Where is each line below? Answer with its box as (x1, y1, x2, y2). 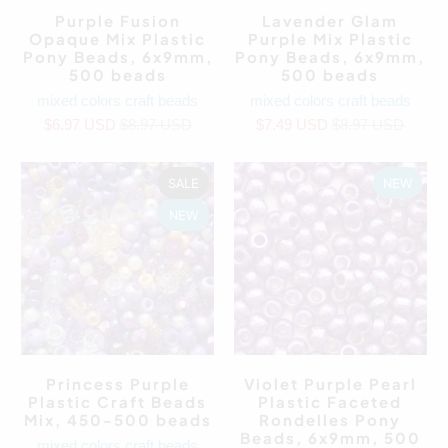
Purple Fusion (54, 11, 181, 31)
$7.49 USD (256, 116, 333, 134)
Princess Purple (45, 373, 190, 393)
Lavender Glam (262, 11, 399, 31)
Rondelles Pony (259, 409, 402, 429)
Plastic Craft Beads (28, 391, 208, 411)
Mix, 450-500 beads (23, 409, 212, 429)
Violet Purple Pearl (243, 373, 417, 393)
